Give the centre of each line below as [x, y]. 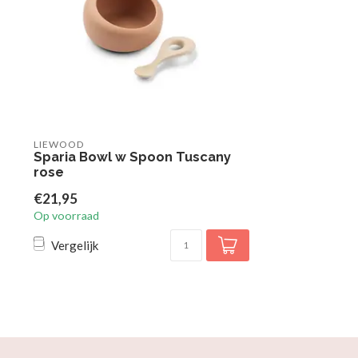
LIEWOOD [59, 144]
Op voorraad [66, 215]
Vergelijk [75, 245]
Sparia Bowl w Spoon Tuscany [132, 157]
